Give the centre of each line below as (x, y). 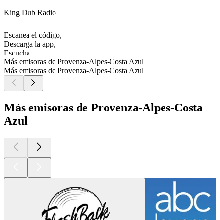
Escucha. (18, 53)
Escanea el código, (33, 35)
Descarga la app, (30, 44)
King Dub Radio (30, 13)
